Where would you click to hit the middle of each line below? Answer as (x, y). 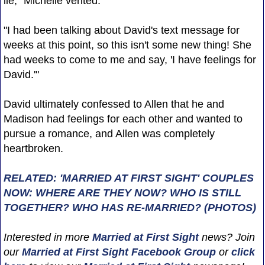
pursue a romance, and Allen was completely (109, 133)
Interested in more (48, 237)
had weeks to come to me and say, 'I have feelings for (130, 59)
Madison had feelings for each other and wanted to (123, 119)
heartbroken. (33, 148)
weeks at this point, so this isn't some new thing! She (127, 45)
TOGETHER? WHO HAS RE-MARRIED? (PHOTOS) (130, 207)
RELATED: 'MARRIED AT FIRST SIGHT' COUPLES (128, 178)
